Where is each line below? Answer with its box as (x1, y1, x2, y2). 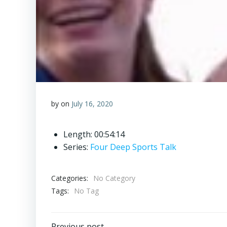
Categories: (51, 173, 88, 183)
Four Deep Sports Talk (90, 141, 176, 153)
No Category (93, 173, 135, 183)
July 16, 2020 (71, 99, 113, 108)
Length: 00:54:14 (63, 129, 125, 140)
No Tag (74, 186, 99, 196)
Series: (63, 141, 90, 153)
